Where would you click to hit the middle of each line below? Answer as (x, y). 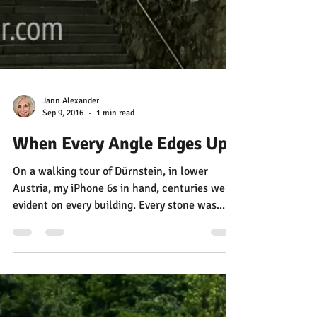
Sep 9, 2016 (63, 291)
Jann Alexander (71, 279)
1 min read (115, 291)
